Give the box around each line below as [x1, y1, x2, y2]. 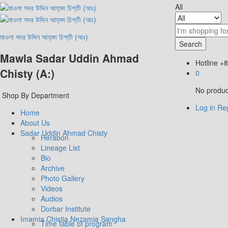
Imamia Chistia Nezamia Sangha [20, 213, 126, 224]
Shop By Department [2, 90, 69, 100]
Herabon [41, 132, 69, 142]
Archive [41, 162, 65, 173]
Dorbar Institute [41, 203, 91, 214]
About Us [20, 117, 50, 128]
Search [179, 39, 202, 49]
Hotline [195, 58, 218, 68]
